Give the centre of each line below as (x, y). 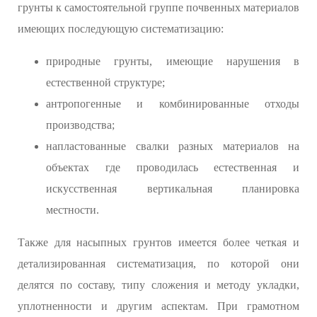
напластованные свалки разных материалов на (173, 146)
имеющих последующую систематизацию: (121, 29)
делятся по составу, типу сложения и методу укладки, (158, 285)
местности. (73, 210)
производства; (80, 125)
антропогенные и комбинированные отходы (173, 104)
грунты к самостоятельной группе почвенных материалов (158, 8)
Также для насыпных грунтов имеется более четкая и (158, 243)
